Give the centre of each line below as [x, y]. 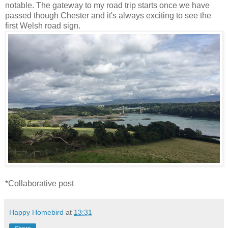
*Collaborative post [39, 184]
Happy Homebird [36, 212]
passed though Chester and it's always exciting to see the [108, 15]
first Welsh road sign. [44, 25]
